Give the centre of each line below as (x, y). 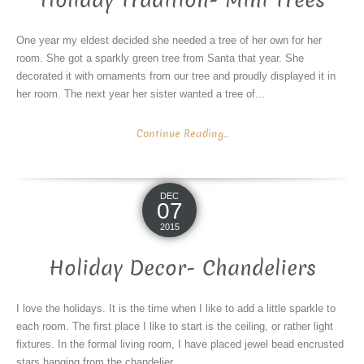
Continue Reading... (182, 134)
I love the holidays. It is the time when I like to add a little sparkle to (176, 309)
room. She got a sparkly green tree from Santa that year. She (160, 58)
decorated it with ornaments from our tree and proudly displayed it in (176, 76)
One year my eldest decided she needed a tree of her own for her (169, 41)
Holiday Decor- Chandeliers (182, 269)
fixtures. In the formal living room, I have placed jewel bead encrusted (180, 344)
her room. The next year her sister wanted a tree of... (141, 94)
